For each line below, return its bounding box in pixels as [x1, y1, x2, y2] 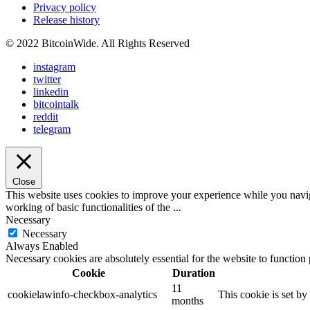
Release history [33, 14, 100, 26]
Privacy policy [33, 1, 96, 14]
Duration [172, 267, 215, 280]
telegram [33, 123, 71, 136]
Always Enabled [6, 240, 78, 253]
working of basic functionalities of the [6, 201, 173, 214]
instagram [33, 61, 75, 73]
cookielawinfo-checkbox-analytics [8, 289, 157, 301]
